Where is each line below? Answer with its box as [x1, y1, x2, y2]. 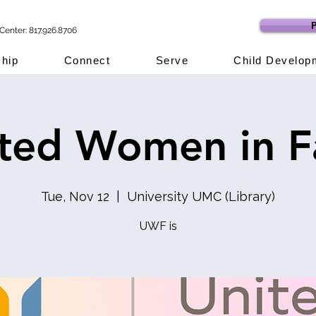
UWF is [139, 219, 177, 233]
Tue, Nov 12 [41, 189, 109, 204]
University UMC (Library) [127, 189, 275, 204]
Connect [63, 54, 111, 66]
